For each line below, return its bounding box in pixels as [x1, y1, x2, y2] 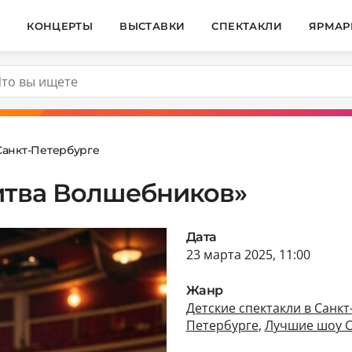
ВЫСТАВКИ [119, 19, 185, 32]
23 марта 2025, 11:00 [185, 245, 310, 263]
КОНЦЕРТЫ [27, 19, 93, 32]
